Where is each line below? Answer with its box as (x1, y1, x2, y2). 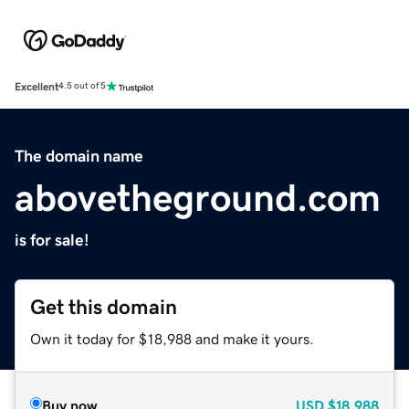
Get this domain (30, 296, 177, 318)
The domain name (15, 147, 143, 164)
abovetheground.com (15, 178, 381, 217)
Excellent (15, 80, 58, 92)
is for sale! (15, 231, 89, 248)
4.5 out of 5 (58, 81, 106, 91)
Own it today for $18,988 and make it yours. (30, 330, 314, 346)
